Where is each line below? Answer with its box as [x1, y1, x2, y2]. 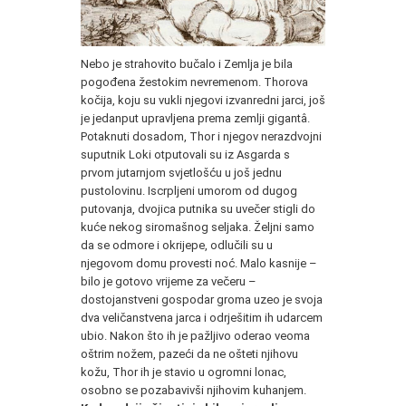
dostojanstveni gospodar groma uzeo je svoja [81, 292, 323, 306]
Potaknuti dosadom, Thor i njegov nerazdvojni [81, 129, 322, 143]
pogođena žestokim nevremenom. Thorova [81, 74, 308, 89]
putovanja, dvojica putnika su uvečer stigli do [81, 201, 315, 216]
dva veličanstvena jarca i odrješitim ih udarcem [81, 310, 323, 324]
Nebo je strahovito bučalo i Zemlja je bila [81, 56, 293, 71]
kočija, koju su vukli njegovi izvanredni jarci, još [81, 92, 325, 107]
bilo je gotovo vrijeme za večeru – [81, 274, 256, 288]
